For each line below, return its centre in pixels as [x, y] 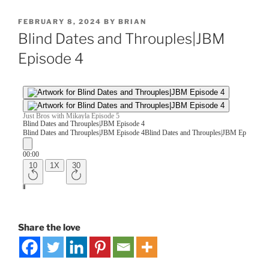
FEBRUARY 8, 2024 [60, 22]
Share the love [49, 228]
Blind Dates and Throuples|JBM [121, 39]
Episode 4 [51, 59]
